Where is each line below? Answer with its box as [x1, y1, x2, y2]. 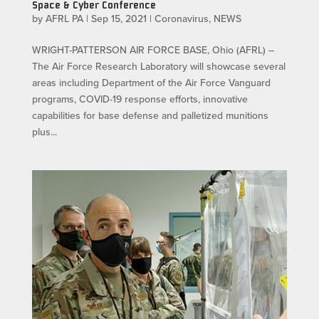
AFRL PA [45, 11, 83, 26]
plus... [31, 125, 57, 140]
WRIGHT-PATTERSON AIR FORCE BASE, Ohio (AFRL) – [31, 43, 274, 58]
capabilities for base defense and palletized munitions [31, 108, 268, 123]
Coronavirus [154, 11, 209, 26]
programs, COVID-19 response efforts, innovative [31, 92, 248, 107]
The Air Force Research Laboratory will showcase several [31, 59, 286, 74]
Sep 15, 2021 [90, 11, 147, 26]
